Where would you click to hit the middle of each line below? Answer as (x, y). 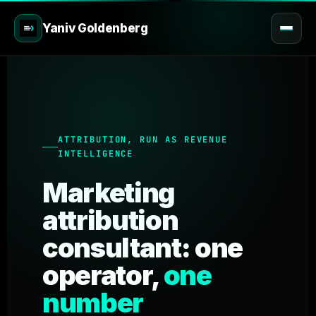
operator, (103, 275)
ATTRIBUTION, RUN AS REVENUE (143, 140)
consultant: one (143, 248)
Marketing (109, 193)
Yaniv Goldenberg (95, 28)
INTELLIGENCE (96, 154)
